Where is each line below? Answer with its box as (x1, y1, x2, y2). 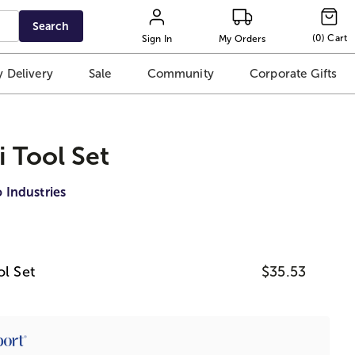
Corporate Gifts (249, 67, 338, 81)
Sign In (141, 32, 173, 44)
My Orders (219, 32, 266, 44)
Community (147, 67, 214, 81)
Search (32, 20, 70, 32)
